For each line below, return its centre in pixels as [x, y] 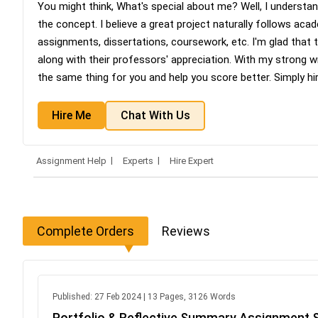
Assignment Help [71, 160]
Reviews [186, 231]
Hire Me [71, 116]
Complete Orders [86, 231]
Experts [138, 160]
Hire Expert [192, 161]
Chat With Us [155, 116]
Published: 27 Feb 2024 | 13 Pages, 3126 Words [144, 296]
